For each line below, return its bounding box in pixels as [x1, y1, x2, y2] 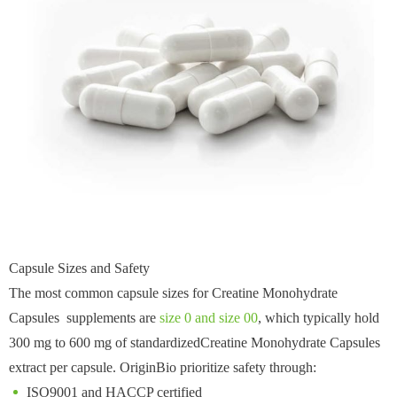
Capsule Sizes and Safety [9, 261, 150, 276]
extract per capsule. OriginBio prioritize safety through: [9, 360, 316, 376]
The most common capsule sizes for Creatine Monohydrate [9, 285, 341, 301]
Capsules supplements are [9, 310, 160, 326]
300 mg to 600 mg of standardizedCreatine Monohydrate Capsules [9, 335, 380, 351]
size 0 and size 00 [160, 310, 258, 326]
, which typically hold [258, 310, 379, 326]
